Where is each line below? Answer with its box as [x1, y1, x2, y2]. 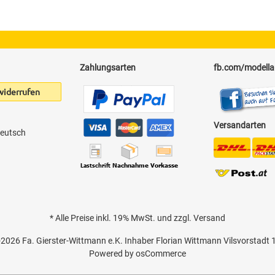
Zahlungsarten [79, 62, 136, 72]
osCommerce [136, 248, 186, 258]
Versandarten [214, 120, 266, 130]
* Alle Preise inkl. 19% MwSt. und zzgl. [50, 212, 193, 223]
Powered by [89, 248, 136, 258]
